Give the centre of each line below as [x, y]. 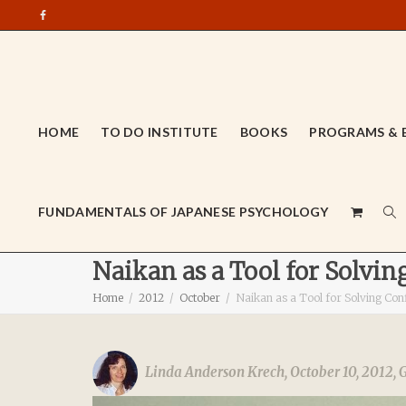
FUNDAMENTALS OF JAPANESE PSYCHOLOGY [184, 212]
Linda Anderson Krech [215, 372]
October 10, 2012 [342, 372]
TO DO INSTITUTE [159, 132]
